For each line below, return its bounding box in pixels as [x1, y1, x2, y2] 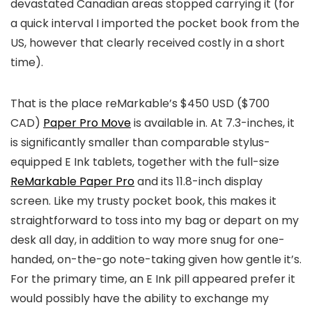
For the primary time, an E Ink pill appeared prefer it [10, 271, 295, 288]
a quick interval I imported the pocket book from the [10, 15, 299, 32]
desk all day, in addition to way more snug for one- [10, 232, 285, 249]
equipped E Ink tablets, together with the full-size [10, 154, 279, 171]
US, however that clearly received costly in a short [10, 35, 285, 52]
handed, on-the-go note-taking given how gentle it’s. [10, 251, 302, 268]
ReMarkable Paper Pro [10, 173, 134, 190]
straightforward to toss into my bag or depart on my [10, 212, 299, 229]
